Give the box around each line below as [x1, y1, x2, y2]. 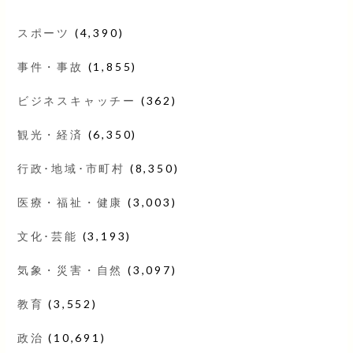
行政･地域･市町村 [17, 161, 125, 175]
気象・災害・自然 [17, 262, 124, 277]
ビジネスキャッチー [17, 93, 136, 107]
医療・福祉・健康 [17, 195, 124, 209]
